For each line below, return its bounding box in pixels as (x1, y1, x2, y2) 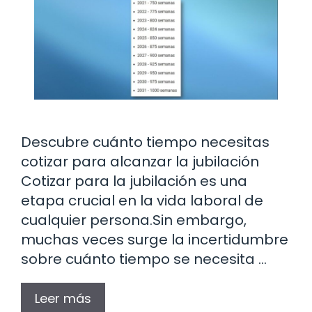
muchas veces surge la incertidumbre (21, 229, 288, 249)
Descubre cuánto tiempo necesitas (21, 132, 270, 152)
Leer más (35, 289, 91, 307)
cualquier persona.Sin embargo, (21, 210, 247, 230)
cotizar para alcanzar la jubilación (21, 151, 259, 171)
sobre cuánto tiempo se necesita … (21, 249, 267, 269)
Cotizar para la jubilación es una (21, 171, 247, 191)
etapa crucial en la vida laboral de (21, 190, 263, 210)
